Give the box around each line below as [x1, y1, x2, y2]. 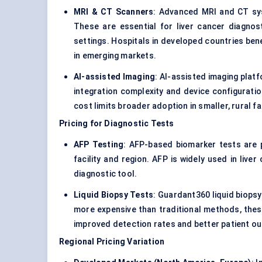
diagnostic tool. [74, 169, 137, 179]
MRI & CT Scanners [74, 7, 154, 17]
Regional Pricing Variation [59, 237, 165, 247]
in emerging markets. [74, 51, 156, 61]
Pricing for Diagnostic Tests [59, 119, 174, 129]
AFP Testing [74, 140, 124, 150]
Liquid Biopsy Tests [74, 190, 154, 200]
